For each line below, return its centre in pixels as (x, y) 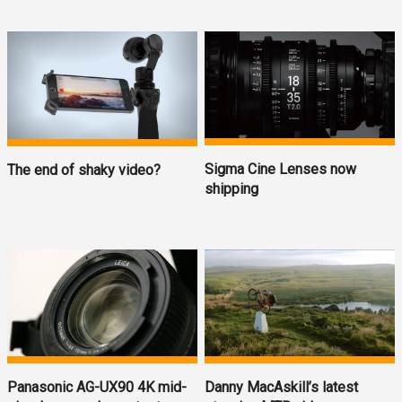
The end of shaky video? (84, 170)
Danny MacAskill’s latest (282, 388)
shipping (232, 189)
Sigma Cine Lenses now (281, 170)
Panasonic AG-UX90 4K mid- (97, 388)
